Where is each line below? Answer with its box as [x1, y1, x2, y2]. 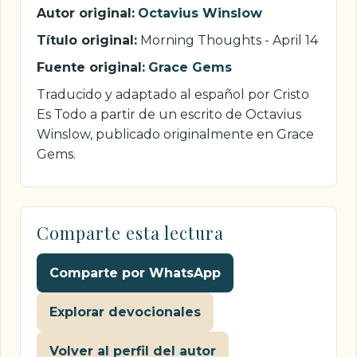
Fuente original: [37, 59, 145, 75]
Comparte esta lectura [37, 222, 224, 245]
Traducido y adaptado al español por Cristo [37, 86, 309, 102]
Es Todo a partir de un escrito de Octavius [37, 106, 301, 122]
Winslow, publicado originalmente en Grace [37, 126, 314, 142]
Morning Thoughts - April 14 [137, 32, 318, 48]
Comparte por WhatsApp [49, 265, 221, 281]
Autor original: [37, 6, 135, 22]
